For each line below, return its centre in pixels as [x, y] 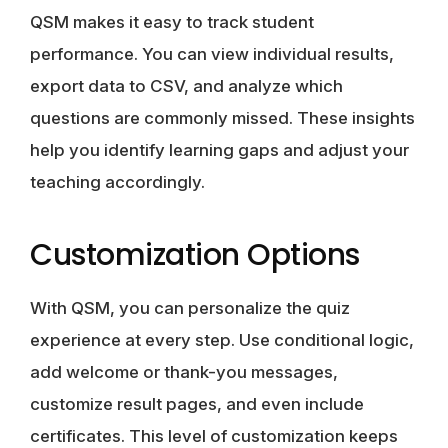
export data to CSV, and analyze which [186, 85]
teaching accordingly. [117, 181]
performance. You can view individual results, [212, 53]
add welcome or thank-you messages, [184, 371]
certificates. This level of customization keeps [214, 435]
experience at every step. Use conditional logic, [222, 339]
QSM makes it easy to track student [172, 21]
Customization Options [195, 254]
